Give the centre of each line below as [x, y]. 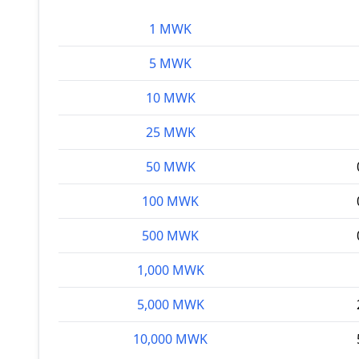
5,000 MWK [170, 305]
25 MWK [170, 132]
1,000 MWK [170, 270]
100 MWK [170, 201]
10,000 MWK [170, 339]
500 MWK [170, 236]
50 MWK [170, 167]
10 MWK [170, 98]
